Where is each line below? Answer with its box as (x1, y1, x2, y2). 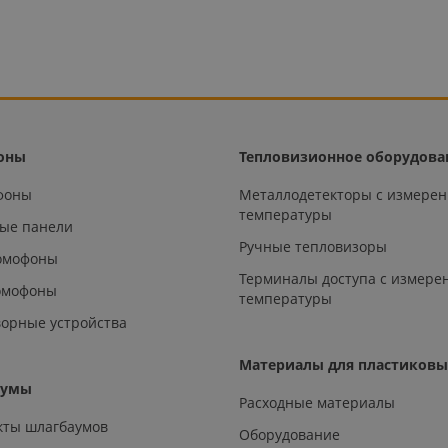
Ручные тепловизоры (239, 236, 388, 256)
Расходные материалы (239, 392, 396, 412)
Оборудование (239, 424, 341, 444)
